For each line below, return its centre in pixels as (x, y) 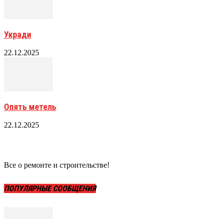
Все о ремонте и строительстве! (57, 165)
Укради (18, 35)
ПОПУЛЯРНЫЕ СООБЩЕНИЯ (50, 188)
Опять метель (30, 107)
